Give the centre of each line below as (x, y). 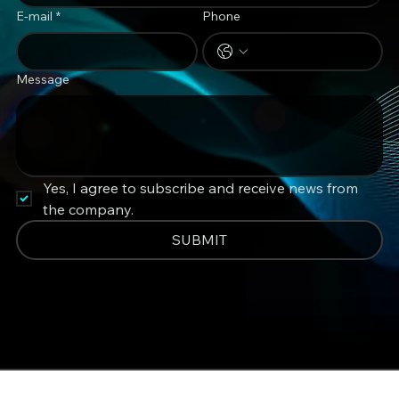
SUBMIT (199, 239)
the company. (88, 209)
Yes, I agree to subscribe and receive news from (200, 187)
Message (42, 79)
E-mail (34, 16)
